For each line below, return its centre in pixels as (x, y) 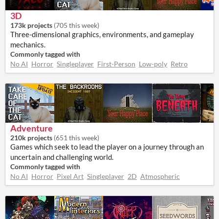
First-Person (116, 64)
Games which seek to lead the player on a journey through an (107, 147)
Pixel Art (70, 176)
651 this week (77, 138)
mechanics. (28, 44)
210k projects (31, 138)
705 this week (77, 25)
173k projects (31, 25)
